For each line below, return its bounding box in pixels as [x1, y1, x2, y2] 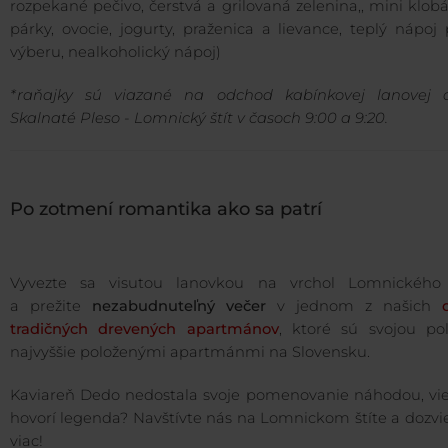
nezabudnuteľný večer [92, 297, 266, 316]
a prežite [10, 297, 92, 316]
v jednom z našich [266, 297, 442, 316]
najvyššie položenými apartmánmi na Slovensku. [10, 343, 370, 362]
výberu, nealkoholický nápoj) [10, 43, 221, 62]
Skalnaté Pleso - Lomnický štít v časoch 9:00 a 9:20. [10, 109, 388, 128]
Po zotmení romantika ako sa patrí [10, 198, 327, 221]
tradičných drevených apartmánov [10, 320, 279, 339]
